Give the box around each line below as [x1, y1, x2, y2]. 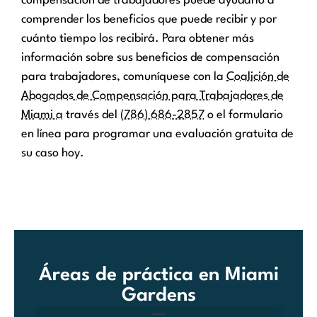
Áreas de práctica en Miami [38, 265, 279, 284]
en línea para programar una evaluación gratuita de [21, 128, 294, 141]
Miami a [21, 109, 63, 122]
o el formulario [204, 109, 283, 122]
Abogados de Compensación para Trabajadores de [21, 90, 284, 103]
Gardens [121, 286, 196, 305]
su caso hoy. [21, 147, 84, 160]
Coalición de [226, 71, 289, 83]
